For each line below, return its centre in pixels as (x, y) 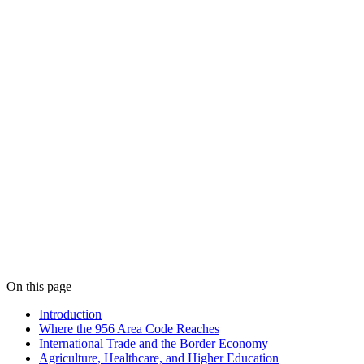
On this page (39, 286)
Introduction (70, 314)
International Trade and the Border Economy (154, 343)
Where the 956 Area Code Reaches (129, 328)
